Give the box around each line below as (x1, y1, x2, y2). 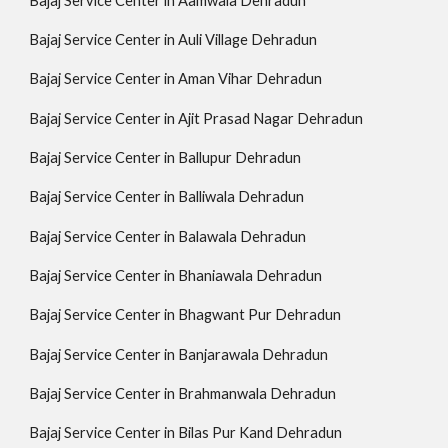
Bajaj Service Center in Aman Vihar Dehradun (29, 70, 323, 88)
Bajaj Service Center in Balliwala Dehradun (29, 188, 305, 206)
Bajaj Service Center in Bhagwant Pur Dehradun (29, 306, 342, 324)
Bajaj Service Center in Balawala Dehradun (29, 227, 307, 245)
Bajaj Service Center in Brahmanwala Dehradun (29, 384, 337, 402)
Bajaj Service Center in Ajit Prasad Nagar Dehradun (29, 109, 364, 127)
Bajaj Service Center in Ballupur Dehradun (29, 148, 302, 166)
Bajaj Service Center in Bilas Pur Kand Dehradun (29, 424, 343, 442)
